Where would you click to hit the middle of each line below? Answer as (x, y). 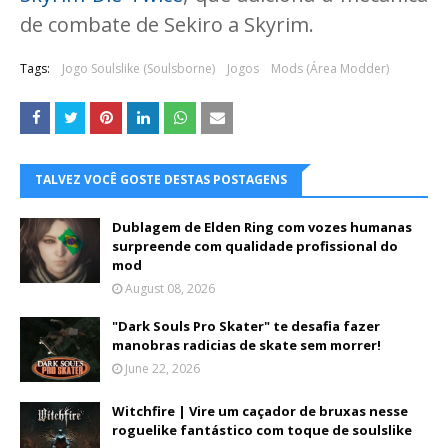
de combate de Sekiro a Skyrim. (167, 24)
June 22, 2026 (162, 368)
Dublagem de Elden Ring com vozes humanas (262, 227)
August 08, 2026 (170, 288)
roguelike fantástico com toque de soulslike (262, 430)
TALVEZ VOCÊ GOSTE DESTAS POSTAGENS (161, 179)
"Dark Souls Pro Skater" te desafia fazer (246, 326)
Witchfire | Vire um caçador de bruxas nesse (260, 411)
